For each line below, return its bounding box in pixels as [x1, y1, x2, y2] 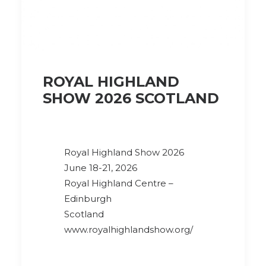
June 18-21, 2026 [64, 162, 137, 173]
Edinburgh [64, 193, 112, 204]
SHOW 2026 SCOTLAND [43, 90, 219, 107]
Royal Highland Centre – [64, 178, 173, 189]
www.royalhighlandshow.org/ [64, 224, 193, 235]
